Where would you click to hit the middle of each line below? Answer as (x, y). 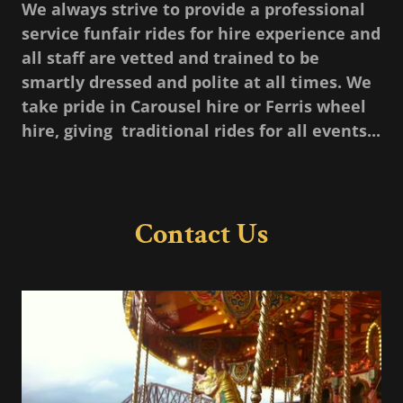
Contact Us (201, 235)
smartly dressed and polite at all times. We (197, 82)
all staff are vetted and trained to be (170, 58)
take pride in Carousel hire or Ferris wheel (194, 107)
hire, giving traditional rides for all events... (201, 131)
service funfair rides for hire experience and (201, 34)
